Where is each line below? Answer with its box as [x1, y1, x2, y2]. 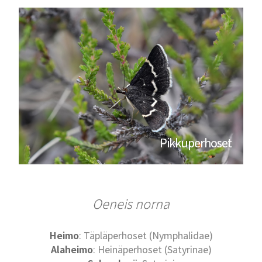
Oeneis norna [92, 195, 170, 213]
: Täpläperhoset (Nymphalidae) [78, 229, 213, 243]
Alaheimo [50, 243, 93, 257]
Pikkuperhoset [159, 135, 232, 151]
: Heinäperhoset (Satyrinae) [92, 243, 212, 257]
